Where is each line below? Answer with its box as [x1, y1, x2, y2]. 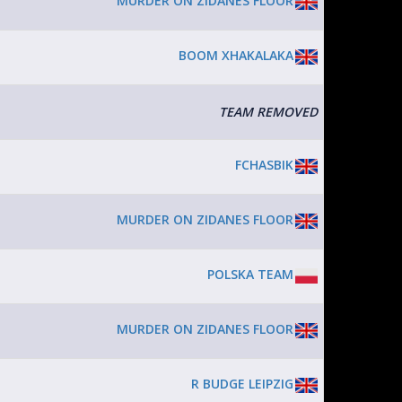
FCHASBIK [235, 156, 293, 173]
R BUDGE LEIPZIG [191, 375, 293, 392]
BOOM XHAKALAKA [179, 47, 293, 64]
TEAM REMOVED [219, 103, 318, 120]
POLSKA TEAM [207, 266, 293, 283]
